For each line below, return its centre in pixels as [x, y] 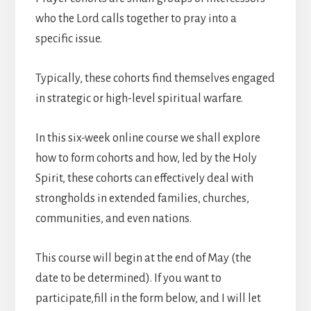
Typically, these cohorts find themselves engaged [155, 79]
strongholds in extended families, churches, [142, 199]
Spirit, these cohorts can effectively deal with [144, 179]
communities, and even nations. [114, 219]
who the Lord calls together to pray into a [136, 19]
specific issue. [69, 39]
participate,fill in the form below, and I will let [148, 299]
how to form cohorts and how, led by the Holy [146, 159]
